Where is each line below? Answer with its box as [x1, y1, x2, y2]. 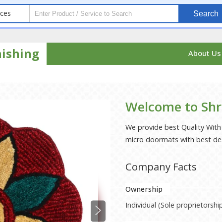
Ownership [125, 184, 163, 194]
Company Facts [125, 160, 197, 173]
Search [193, 9, 219, 18]
